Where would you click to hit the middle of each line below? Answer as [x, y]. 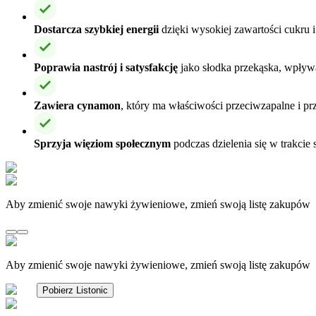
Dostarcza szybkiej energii [96, 29]
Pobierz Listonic [75, 290]
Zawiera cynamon [77, 105]
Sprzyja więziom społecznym [102, 143]
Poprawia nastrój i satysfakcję [106, 67]
